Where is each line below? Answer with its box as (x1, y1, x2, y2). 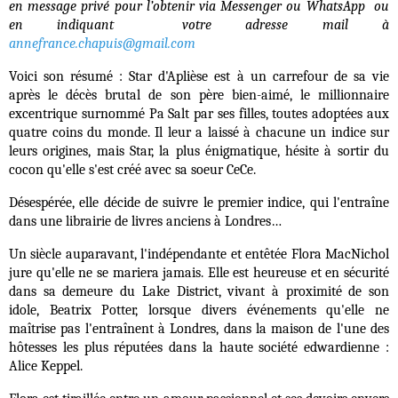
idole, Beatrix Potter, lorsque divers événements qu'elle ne (9, 302, 389, 318)
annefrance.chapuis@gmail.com (9, 36, 195, 52)
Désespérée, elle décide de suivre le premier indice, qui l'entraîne (9, 195, 389, 211)
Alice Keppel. (9, 358, 83, 374)
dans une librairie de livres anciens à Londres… (9, 213, 282, 229)
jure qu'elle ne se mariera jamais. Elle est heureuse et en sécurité (9, 265, 389, 281)
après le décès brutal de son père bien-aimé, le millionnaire (9, 87, 389, 103)
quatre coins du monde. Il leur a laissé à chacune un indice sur (9, 124, 389, 140)
